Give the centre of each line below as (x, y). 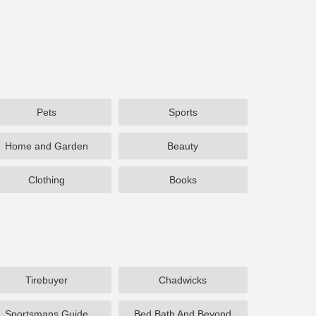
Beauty (183, 146)
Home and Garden (46, 146)
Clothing (46, 180)
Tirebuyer (46, 280)
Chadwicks (183, 280)
